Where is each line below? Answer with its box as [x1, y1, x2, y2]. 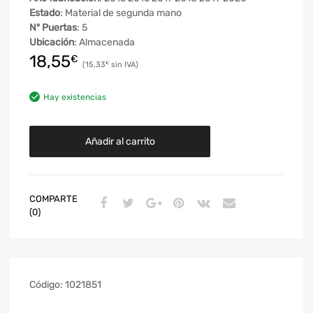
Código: [29, 278, 65, 291]
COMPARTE [29, 193, 78, 204]
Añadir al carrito [85, 135, 155, 147]
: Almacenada [74, 36, 135, 48]
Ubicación [29, 36, 74, 48]
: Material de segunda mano [60, 7, 182, 19]
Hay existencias [43, 92, 106, 102]
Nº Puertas [29, 22, 77, 34]
